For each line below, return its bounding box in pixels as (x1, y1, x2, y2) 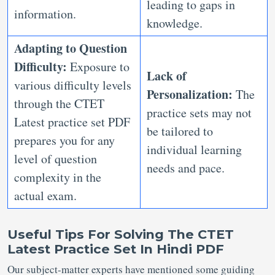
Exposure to (70, 58, 130, 76)
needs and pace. (147, 160, 229, 177)
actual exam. (14, 187, 81, 204)
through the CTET (14, 95, 104, 112)
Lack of (147, 67, 187, 85)
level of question (14, 150, 97, 168)
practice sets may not (147, 104, 252, 122)
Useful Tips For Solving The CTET (7, 227, 234, 242)
